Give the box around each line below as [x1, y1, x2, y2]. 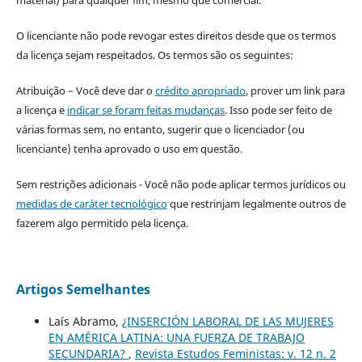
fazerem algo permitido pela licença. [15, 216, 188, 231]
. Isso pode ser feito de [224, 103, 332, 118]
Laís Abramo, [48, 314, 122, 330]
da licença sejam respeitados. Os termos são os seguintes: [15, 48, 293, 63]
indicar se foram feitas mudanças [66, 103, 225, 118]
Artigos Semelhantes [15, 280, 150, 299]
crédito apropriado [154, 83, 246, 99]
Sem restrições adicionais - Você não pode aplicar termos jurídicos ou [15, 177, 346, 192]
